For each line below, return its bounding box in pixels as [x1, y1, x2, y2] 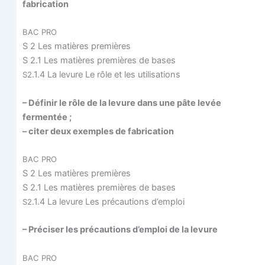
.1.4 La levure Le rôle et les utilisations [31, 69, 180, 80]
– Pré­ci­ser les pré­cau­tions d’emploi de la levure [22, 224, 218, 235]
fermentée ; [22, 111, 72, 122]
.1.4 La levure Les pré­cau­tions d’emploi [31, 196, 185, 207]
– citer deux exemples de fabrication [22, 125, 176, 137]
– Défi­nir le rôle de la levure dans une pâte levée [22, 97, 221, 108]
